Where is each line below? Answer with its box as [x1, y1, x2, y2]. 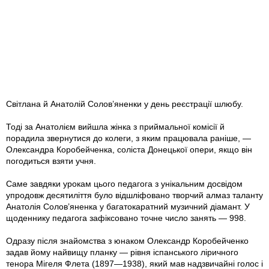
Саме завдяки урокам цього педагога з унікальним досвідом [6, 179, 243, 189]
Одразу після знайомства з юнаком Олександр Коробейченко [6, 236, 249, 246]
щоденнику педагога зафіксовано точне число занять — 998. [6, 213, 246, 223]
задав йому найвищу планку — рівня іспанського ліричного [6, 247, 238, 258]
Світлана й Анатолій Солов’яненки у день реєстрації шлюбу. [6, 99, 243, 109]
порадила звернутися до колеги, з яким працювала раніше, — [6, 133, 251, 144]
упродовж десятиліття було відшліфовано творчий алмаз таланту [6, 190, 263, 201]
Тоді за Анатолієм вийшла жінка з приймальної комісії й [6, 122, 225, 132]
